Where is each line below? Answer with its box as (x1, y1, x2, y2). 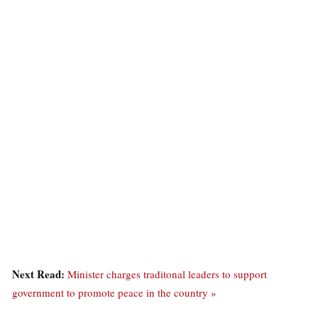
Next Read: (12, 265, 67, 282)
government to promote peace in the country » (12, 285, 216, 300)
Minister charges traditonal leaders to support (67, 266, 267, 281)
